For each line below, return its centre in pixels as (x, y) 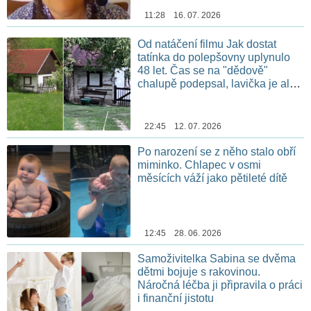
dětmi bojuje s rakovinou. (199, 272)
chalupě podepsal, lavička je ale (217, 83)
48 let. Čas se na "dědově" (203, 70)
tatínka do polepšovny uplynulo (214, 57)
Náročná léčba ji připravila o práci (220, 285)
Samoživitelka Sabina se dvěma (217, 259)
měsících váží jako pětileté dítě (213, 178)
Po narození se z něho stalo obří (217, 151)
